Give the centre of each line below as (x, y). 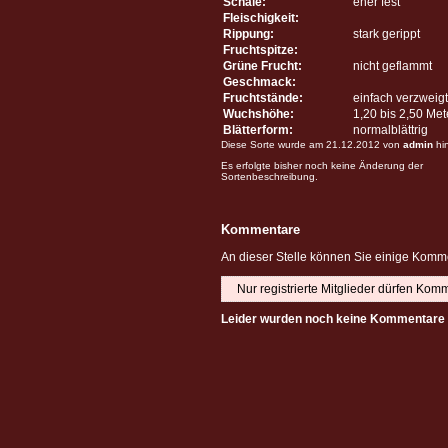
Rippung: (248, 33)
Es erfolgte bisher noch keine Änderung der (322, 165)
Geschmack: (259, 81)
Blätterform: (258, 129)
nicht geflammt (392, 65)
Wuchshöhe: (258, 113)
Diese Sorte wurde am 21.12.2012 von (312, 144)
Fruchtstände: (263, 97)
